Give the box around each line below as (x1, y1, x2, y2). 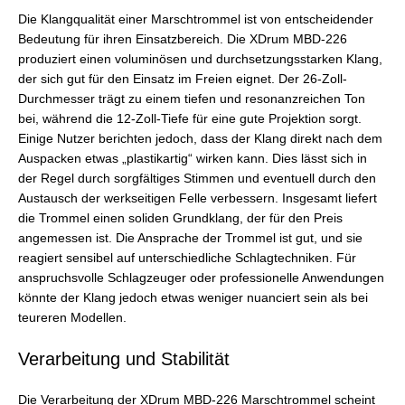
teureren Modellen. (18, 310, 127, 325)
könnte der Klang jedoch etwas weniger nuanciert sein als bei (18, 290, 368, 305)
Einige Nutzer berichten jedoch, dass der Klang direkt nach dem (18, 131, 382, 146)
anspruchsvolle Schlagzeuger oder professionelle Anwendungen (18, 270, 384, 285)
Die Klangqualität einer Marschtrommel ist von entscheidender (18, 12, 373, 26)
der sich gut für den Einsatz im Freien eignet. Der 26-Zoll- (18, 71, 347, 86)
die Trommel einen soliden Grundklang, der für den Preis (18, 211, 343, 225)
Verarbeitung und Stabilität (18, 349, 230, 370)
